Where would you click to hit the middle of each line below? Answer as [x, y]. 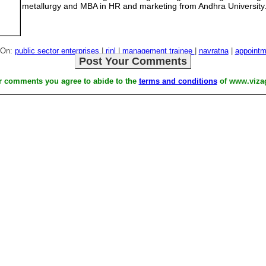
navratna [213, 51]
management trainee [158, 51]
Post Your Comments [133, 61]
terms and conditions [178, 81]
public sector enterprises [57, 51]
